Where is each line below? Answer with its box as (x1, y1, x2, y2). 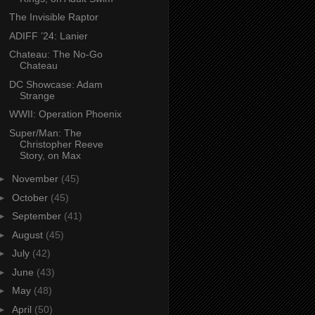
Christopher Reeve (19, 138, 103, 150)
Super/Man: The (8, 127, 82, 139)
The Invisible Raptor (8, 11, 98, 23)
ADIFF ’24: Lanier (8, 30, 88, 41)
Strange (19, 89, 55, 101)
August (11, 229, 46, 240)
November (11, 173, 61, 185)
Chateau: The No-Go (8, 49, 103, 60)
